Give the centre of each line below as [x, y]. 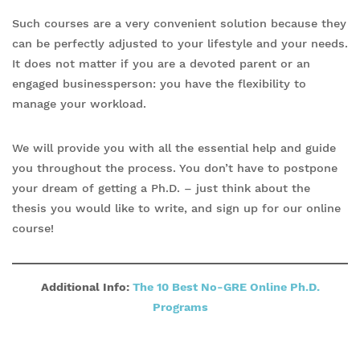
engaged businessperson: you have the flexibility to [159, 83]
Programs [180, 307]
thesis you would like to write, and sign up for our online [176, 208]
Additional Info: [86, 286]
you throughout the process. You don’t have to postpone [175, 168]
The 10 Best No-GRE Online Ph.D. [226, 286]
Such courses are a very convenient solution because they [179, 23]
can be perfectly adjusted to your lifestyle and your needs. [180, 43]
